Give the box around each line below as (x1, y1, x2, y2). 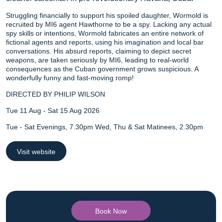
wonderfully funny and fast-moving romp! (6, 74, 134, 82)
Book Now (95, 207, 127, 216)
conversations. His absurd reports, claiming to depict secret (6, 47, 191, 55)
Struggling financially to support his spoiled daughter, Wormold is (6, 11, 208, 20)
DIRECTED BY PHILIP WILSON (6, 90, 105, 99)
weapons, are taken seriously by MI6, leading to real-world (6, 56, 189, 64)
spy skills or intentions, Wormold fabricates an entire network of (6, 29, 204, 38)
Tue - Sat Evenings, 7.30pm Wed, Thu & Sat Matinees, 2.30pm (6, 123, 203, 131)
